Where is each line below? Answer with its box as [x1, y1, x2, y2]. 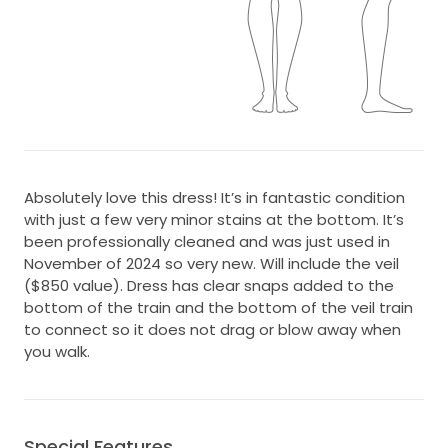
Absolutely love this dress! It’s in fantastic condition [24, 186, 405, 208]
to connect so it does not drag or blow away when [24, 318, 401, 340]
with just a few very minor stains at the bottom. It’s [24, 208, 404, 230]
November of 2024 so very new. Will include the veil [24, 252, 399, 274]
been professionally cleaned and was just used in [24, 230, 390, 252]
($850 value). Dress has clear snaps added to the [24, 274, 394, 296]
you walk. [24, 340, 90, 362]
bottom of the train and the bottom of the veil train [24, 296, 413, 318]
